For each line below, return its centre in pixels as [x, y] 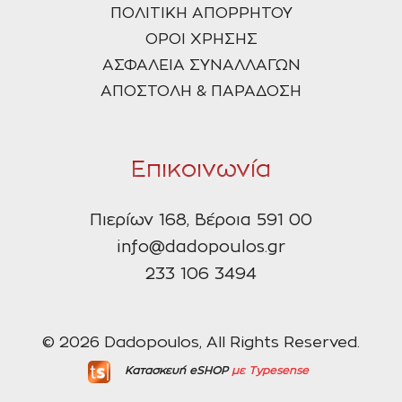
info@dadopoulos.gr [201, 247]
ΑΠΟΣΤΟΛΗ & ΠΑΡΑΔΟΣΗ [201, 91]
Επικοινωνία [201, 169]
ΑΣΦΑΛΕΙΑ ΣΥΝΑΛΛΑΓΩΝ [201, 65]
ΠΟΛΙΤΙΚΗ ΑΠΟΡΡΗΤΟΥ [201, 13]
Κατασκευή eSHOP [176, 370]
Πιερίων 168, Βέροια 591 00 [201, 220]
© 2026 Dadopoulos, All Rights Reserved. [201, 342]
